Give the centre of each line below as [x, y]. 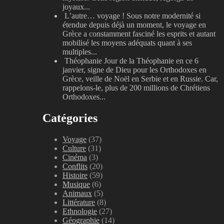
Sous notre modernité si [163, 16]
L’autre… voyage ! [94, 16]
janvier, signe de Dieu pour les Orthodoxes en [134, 70]
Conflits [75, 166]
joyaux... [76, 7]
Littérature [79, 202]
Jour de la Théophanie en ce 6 [151, 61]
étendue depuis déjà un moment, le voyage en [134, 25]
